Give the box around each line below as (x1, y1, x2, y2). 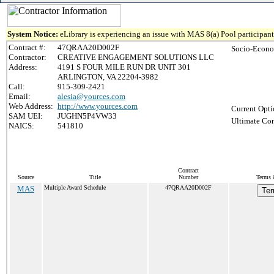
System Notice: (7, 29, 60, 39)
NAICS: (9, 121, 34, 130)
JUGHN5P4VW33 (57, 111, 117, 120)
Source (17, 174, 34, 180)
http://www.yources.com (57, 102, 138, 111)
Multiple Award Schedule (44, 184, 106, 191)
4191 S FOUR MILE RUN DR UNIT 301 (57, 62, 191, 72)
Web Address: (9, 102, 53, 111)
